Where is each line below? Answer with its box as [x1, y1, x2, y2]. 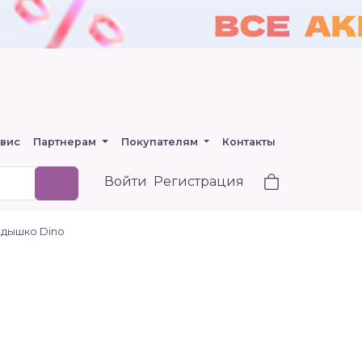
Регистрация [154, 174, 244, 189]
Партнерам [32, 136, 99, 148]
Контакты [222, 136, 276, 148]
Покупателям [120, 136, 201, 148]
